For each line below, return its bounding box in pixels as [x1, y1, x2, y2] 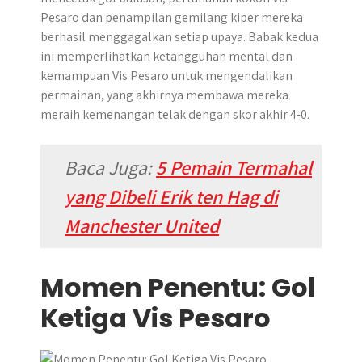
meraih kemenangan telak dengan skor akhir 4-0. [40, 106, 309, 123]
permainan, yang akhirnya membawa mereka [40, 86, 288, 103]
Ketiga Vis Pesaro [40, 300, 271, 336]
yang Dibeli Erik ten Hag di [65, 183, 278, 209]
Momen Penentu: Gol [40, 269, 316, 305]
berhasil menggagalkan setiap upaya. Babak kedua [40, 28, 318, 45]
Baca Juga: [65, 154, 156, 180]
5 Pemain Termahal [156, 154, 312, 180]
